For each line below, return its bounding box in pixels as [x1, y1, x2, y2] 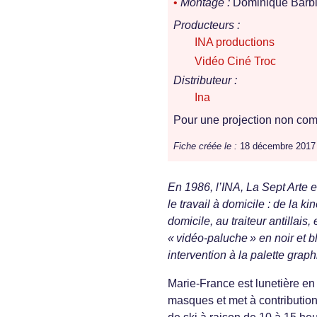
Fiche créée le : [173, 141, 237, 152]
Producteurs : [173, 19, 240, 32]
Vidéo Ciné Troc [195, 55, 276, 68]
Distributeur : [173, 74, 237, 87]
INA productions [195, 36, 275, 49]
